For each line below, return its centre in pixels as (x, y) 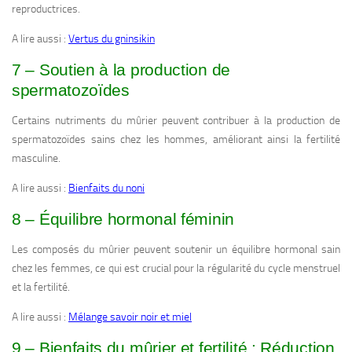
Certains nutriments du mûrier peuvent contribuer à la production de (176, 121)
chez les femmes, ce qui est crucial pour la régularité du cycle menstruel (176, 269)
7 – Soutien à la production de (121, 70)
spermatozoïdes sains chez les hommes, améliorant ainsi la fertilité (176, 140)
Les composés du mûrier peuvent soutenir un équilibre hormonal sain (176, 250)
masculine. (36, 159)
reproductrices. (46, 9)
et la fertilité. (41, 288)
